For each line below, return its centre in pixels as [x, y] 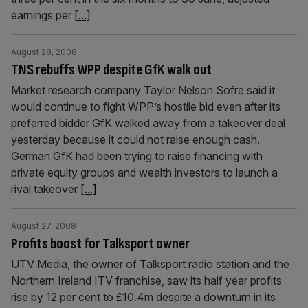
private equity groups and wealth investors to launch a [144, 173]
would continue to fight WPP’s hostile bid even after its [146, 107]
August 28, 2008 [44, 52]
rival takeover [46, 189]
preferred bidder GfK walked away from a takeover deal [148, 123]
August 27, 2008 [44, 226]
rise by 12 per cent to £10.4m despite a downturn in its [143, 297]
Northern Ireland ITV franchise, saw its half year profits [146, 280]
